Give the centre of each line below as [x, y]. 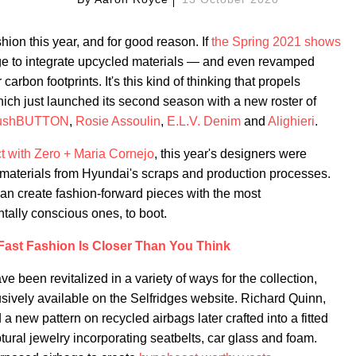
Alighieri [291, 121]
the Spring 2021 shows [276, 42]
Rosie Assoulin [118, 121]
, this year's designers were [230, 154]
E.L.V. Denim [204, 121]
